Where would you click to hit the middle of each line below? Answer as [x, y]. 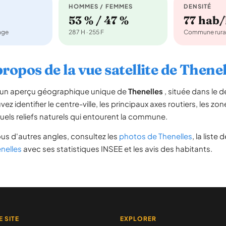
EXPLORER [138, 219]
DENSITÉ [197, 6]
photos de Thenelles [156, 136]
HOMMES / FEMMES [101, 6]
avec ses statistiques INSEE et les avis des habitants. [117, 149]
